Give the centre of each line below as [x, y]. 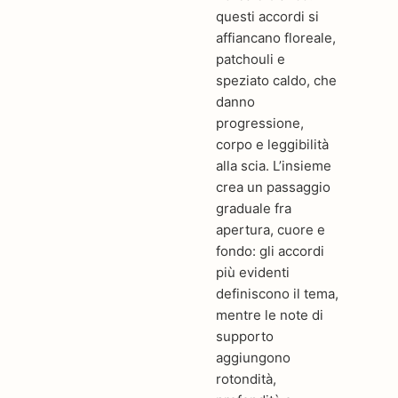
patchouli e [251, 59]
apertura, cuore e [271, 229]
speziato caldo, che [277, 80]
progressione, [260, 123]
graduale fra [254, 208]
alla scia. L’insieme [274, 165]
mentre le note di [270, 314]
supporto [245, 336]
